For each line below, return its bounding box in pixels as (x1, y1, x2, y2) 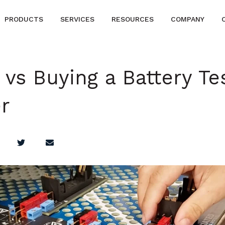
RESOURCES (111, 15, 154, 23)
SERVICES (60, 15, 95, 23)
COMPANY (171, 15, 205, 23)
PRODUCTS (5, 15, 44, 23)
